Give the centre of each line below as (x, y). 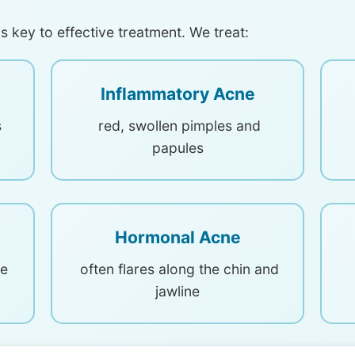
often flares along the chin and (177, 269)
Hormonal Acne (177, 237)
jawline (177, 291)
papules (177, 148)
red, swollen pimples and (177, 126)
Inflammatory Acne (177, 94)
